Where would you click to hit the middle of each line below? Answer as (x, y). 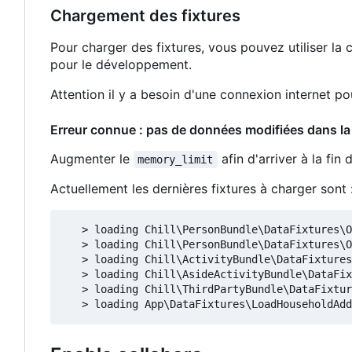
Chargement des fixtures (145, 15)
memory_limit (176, 159)
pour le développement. (121, 64)
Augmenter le (92, 158)
